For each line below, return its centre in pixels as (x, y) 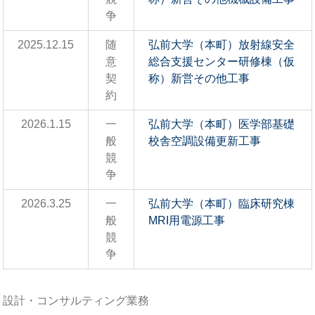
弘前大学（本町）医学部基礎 (221, 124)
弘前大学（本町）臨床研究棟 (221, 203)
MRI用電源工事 (187, 220)
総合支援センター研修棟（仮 (221, 61)
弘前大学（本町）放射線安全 (221, 44)
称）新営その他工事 (199, 78)
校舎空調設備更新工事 (205, 141)
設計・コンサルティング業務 (76, 301)
